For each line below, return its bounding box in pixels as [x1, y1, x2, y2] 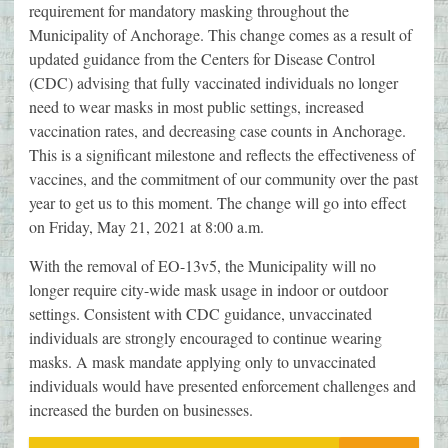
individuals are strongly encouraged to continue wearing [29, 327, 382, 349]
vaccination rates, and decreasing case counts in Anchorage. [29, 120, 406, 142]
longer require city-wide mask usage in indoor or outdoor [29, 279, 388, 301]
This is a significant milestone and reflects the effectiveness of [29, 144, 415, 166]
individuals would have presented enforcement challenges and [29, 375, 416, 397]
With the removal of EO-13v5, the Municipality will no [29, 255, 376, 277]
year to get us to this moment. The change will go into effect [29, 192, 406, 214]
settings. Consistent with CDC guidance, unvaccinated [29, 303, 372, 325]
